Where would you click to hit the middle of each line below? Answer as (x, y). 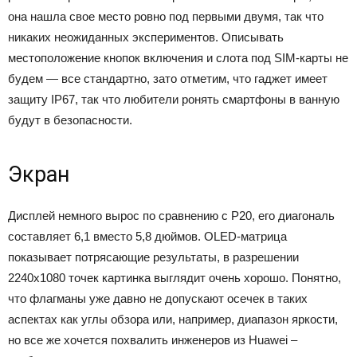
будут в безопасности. (70, 120)
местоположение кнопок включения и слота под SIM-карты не (178, 58)
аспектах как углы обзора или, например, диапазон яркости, (173, 319)
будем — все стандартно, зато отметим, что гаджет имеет (168, 78)
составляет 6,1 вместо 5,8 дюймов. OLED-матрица (147, 236)
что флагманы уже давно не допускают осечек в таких (158, 298)
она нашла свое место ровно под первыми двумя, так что (166, 16)
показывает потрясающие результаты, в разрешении (153, 257)
